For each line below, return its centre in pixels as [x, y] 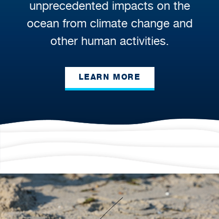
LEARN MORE [109, 77]
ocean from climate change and [109, 23]
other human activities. [109, 41]
